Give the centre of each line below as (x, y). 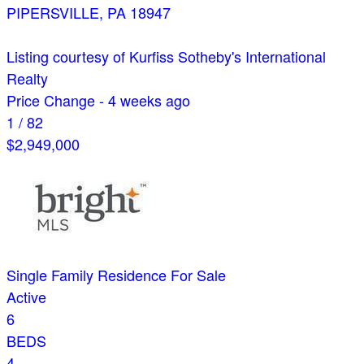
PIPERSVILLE (53, 13)
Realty (27, 78)
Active (26, 297)
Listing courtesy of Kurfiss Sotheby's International (166, 56)
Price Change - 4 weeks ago (98, 100)
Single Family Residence (87, 275)
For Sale (198, 275)
